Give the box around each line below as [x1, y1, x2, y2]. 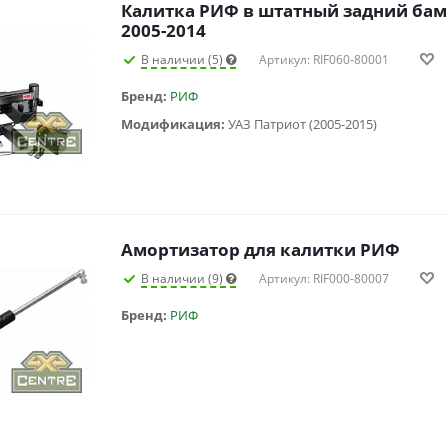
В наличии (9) [141, 270, 226, 288]
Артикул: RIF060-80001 [259, 51, 389, 69]
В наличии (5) [141, 51, 226, 69]
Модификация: [121, 115, 228, 134]
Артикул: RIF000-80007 [259, 270, 389, 288]
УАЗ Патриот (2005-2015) [228, 115, 377, 134]
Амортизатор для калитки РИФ [360, 238, 400, 262]
